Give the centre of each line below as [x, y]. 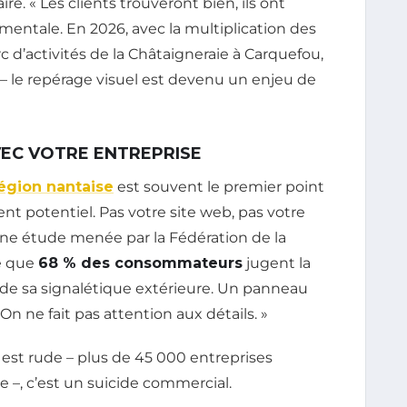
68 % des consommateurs [140, 263]
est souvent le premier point [219, 186]
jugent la [277, 263]
